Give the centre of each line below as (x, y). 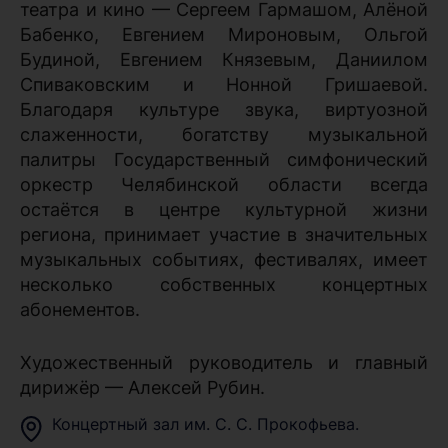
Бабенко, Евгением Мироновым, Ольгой (224, 34)
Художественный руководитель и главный (224, 362)
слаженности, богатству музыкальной (224, 134)
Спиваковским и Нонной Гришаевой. (224, 84)
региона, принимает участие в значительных (224, 234)
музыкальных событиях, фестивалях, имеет (224, 259)
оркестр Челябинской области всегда (224, 184)
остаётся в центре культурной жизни (224, 209)
